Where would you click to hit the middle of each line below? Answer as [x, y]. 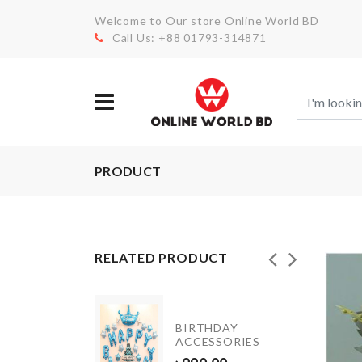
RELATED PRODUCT [161, 257]
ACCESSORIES [218, 341]
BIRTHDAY [207, 327]
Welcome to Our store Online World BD [207, 21]
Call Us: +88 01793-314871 [189, 38]
